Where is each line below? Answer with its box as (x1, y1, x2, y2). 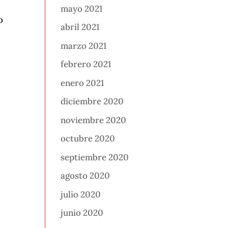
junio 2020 (61, 207, 104, 219)
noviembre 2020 (61, 114, 127, 126)
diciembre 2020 (61, 96, 124, 107)
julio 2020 (61, 188, 101, 200)
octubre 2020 (61, 133, 116, 145)
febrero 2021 (61, 59, 111, 70)
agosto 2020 (61, 170, 110, 182)
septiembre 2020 (61, 151, 129, 163)
